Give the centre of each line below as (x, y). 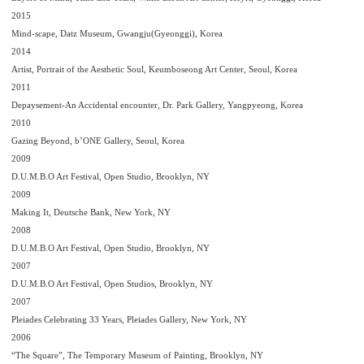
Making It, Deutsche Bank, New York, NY (91, 212)
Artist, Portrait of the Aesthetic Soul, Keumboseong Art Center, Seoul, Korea (154, 69)
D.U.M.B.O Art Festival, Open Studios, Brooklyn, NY (112, 284)
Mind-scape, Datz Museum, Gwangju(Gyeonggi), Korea (117, 33)
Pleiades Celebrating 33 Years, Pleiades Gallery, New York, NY (129, 319)
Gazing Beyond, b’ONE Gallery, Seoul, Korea (98, 141)
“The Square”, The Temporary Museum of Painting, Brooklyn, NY (137, 355)
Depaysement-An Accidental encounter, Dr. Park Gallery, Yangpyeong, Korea (157, 105)
